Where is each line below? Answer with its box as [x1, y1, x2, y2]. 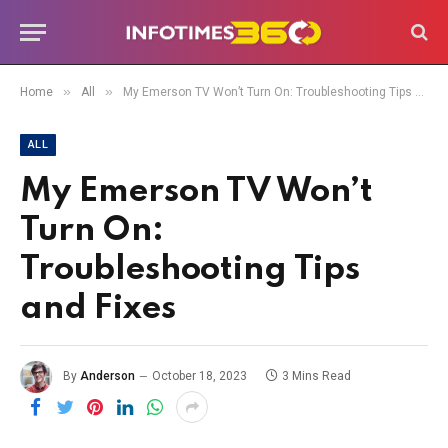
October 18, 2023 [152, 369, 247, 384]
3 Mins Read [282, 369, 351, 384]
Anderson [80, 369, 135, 384]
